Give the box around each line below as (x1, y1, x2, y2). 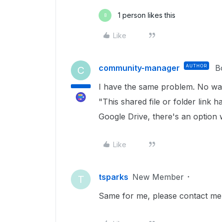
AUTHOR (186, 63, 207, 68)
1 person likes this (118, 11, 175, 19)
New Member (132, 172, 184, 182)
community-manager (99, 63, 180, 73)
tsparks (99, 172, 128, 182)
